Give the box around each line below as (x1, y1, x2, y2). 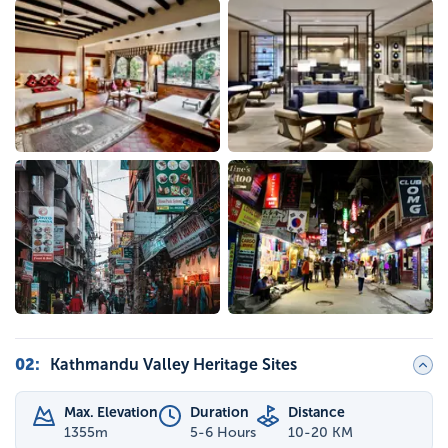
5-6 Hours (190, 423, 256, 441)
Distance (288, 403, 345, 421)
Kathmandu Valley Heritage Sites (50, 354, 297, 374)
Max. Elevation (64, 403, 158, 421)
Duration (190, 403, 249, 421)
